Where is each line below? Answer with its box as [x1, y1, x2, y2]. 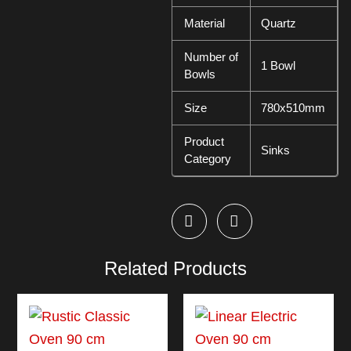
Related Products [104, 258, 247, 280]
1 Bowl [260, 58, 295, 72]
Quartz [260, 16, 296, 30]
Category [183, 151, 231, 165]
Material [183, 16, 225, 30]
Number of [183, 49, 238, 63]
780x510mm [260, 100, 325, 114]
